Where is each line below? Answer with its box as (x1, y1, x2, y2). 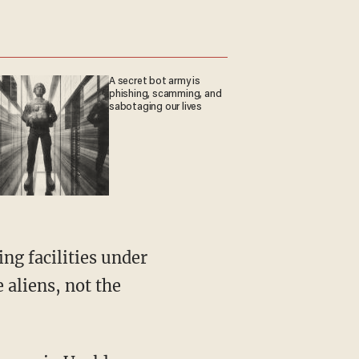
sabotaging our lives (109, 101, 202, 113)
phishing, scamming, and (109, 88, 222, 100)
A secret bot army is (109, 75, 200, 87)
